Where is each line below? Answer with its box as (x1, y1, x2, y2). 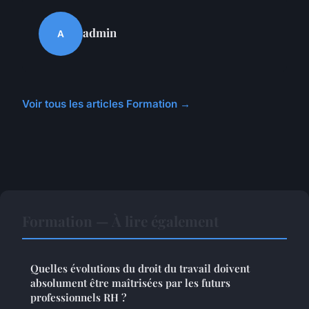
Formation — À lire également (22, 211, 219, 231)
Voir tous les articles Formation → (22, 97, 190, 111)
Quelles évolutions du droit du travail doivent (30, 261, 250, 276)
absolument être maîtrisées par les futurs (30, 276, 230, 290)
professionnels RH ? (30, 290, 126, 305)
